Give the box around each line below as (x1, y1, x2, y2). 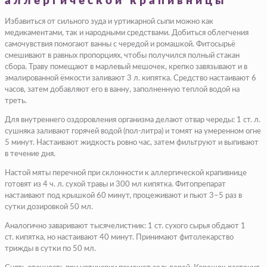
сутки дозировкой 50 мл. (5, 203, 93, 211)
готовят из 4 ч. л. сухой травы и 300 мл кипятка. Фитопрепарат (5, 180, 226, 188)
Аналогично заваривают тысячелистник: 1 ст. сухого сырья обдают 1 (5, 222, 246, 230)
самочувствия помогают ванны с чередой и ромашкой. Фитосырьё (5, 40, 235, 48)
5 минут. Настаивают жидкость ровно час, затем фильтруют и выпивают (5, 138, 259, 147)
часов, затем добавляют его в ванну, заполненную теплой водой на (5, 85, 240, 94)
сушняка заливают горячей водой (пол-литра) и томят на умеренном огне (5, 127, 261, 135)
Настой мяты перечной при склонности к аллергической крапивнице (5, 169, 247, 177)
